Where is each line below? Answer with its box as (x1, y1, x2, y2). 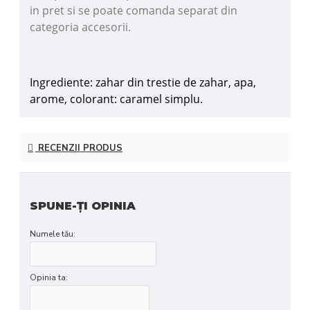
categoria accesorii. (30, 19, 131, 35)
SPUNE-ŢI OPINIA (30, 199, 136, 212)
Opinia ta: (30, 271, 68, 283)
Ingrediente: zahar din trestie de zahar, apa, (30, 75, 256, 91)
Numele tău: (30, 228, 75, 239)
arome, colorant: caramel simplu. (30, 91, 203, 107)
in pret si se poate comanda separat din (30, 3, 237, 19)
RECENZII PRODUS (35, 141, 122, 154)
